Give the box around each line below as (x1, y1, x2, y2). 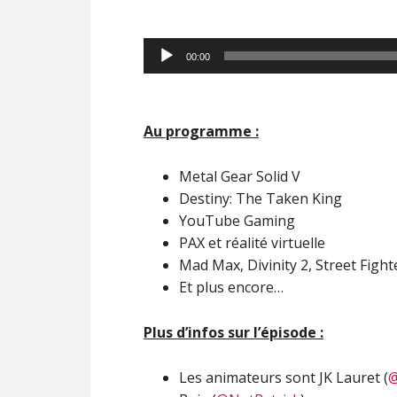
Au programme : (144, 121, 259, 141)
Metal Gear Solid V (179, 167, 300, 186)
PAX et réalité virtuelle (179, 233, 325, 253)
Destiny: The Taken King (179, 189, 342, 208)
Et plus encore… (179, 277, 284, 297)
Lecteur (143, 38, 193, 58)
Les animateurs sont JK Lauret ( (179, 368, 388, 387)
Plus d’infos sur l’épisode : (144, 323, 323, 342)
